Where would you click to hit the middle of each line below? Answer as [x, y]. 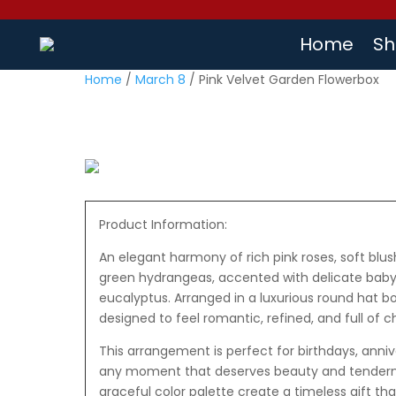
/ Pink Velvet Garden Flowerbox [282, 79]
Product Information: [163, 225]
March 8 [160, 79]
